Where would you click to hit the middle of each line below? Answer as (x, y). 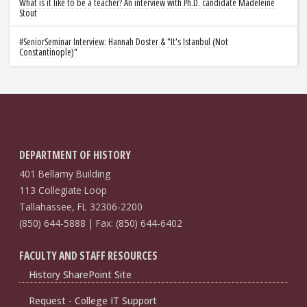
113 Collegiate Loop (63, 191)
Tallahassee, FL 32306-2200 (81, 207)
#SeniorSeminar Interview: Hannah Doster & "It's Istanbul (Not (123, 41)
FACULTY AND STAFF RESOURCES (88, 256)
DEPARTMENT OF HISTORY (75, 155)
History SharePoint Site (80, 275)
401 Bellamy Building (64, 174)
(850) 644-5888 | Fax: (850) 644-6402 (100, 223)
